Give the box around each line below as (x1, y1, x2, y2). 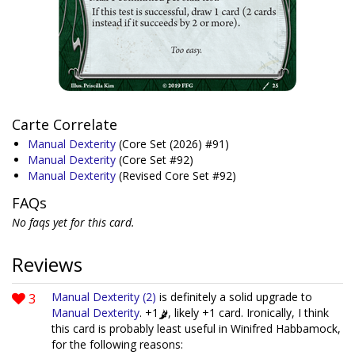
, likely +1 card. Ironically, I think (168, 305, 329, 320)
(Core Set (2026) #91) (119, 136, 229, 151)
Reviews (12, 251, 82, 277)
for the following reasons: (52, 337, 183, 352)
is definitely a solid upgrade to (156, 289, 312, 304)
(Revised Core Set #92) (119, 168, 236, 183)
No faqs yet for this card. (12, 215, 135, 230)
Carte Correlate (12, 115, 117, 134)
